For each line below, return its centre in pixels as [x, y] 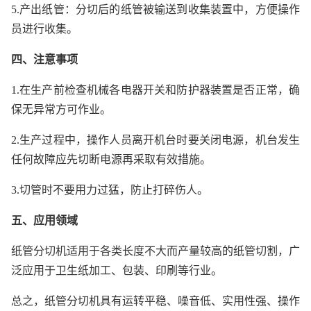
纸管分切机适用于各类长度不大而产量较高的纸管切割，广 [155, 251]
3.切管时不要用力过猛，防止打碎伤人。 [110, 190]
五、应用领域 [44, 220]
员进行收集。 [44, 28]
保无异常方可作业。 [61, 109]
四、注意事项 [44, 59]
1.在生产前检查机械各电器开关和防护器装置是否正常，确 [155, 90]
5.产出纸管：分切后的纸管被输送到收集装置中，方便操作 [155, 9]
